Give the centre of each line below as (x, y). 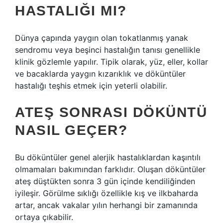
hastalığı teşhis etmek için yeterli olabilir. (91, 86)
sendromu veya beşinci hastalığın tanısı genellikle (108, 50)
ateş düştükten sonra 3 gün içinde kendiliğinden (105, 181)
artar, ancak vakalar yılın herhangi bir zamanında (106, 205)
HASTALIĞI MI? (71, 11)
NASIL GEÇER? (71, 130)
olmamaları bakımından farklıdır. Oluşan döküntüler (110, 169)
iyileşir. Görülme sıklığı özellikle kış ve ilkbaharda (107, 193)
